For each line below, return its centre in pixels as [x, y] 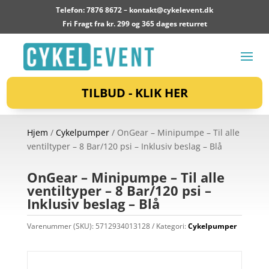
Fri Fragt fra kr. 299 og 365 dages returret [134, 24]
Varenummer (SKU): [61, 226]
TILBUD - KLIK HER [134, 93]
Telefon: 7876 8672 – [92, 10]
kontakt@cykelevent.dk [171, 10]
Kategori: [172, 226]
